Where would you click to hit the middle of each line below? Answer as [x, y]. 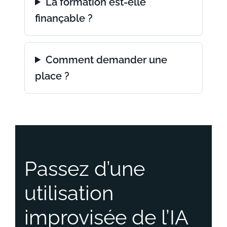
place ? [52, 76]
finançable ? [64, 18]
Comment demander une [107, 60]
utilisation [69, 193]
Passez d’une [85, 168]
